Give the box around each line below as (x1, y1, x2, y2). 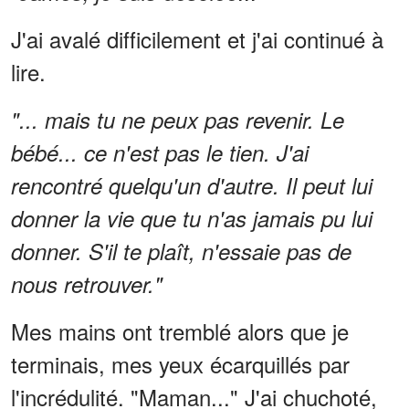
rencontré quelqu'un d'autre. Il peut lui (11, 170, 372, 202)
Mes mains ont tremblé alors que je (11, 315, 349, 348)
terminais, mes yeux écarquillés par (11, 348, 350, 381)
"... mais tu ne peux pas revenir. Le (11, 104, 344, 136)
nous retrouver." (11, 268, 163, 300)
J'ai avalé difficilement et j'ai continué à (11, 23, 383, 56)
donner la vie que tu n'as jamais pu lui (11, 203, 372, 235)
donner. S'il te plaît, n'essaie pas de (11, 236, 351, 267)
